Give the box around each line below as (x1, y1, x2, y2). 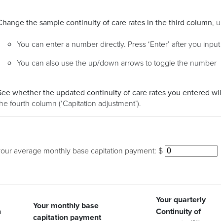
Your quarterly (156, 194, 206, 206)
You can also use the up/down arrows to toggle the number (17, 57, 217, 69)
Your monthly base (33, 200, 99, 212)
